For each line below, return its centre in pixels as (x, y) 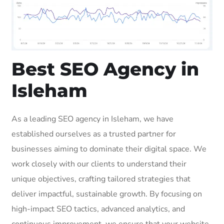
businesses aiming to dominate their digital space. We (109, 149)
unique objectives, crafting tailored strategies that (101, 179)
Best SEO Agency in (105, 69)
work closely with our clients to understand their (99, 164)
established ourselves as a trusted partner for (94, 134)
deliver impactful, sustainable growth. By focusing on (107, 194)
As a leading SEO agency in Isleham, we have (92, 119)
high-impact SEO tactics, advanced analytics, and (98, 209)
